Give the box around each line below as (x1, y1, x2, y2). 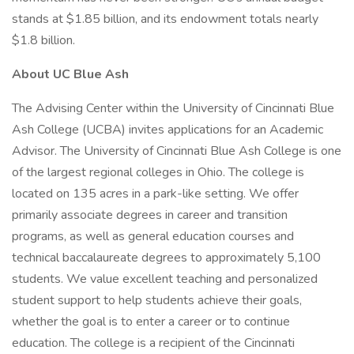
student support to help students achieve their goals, (12, 292, 302, 309)
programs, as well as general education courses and (12, 228, 294, 245)
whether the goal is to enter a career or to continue (12, 313, 290, 330)
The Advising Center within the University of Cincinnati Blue (12, 100, 334, 117)
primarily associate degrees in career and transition (12, 206, 288, 224)
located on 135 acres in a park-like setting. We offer (12, 185, 299, 202)
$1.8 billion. (12, 32, 75, 49)
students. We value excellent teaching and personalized (12, 270, 318, 288)
